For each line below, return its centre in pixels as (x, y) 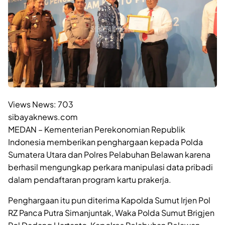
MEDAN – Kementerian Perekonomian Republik (97, 129)
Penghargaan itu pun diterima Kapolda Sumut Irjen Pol (109, 200)
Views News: (32, 104)
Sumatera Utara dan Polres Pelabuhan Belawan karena (109, 154)
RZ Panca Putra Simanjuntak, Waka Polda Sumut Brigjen (111, 212)
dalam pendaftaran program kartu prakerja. (90, 179)
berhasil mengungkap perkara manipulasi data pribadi (110, 167)
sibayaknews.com (43, 117)
